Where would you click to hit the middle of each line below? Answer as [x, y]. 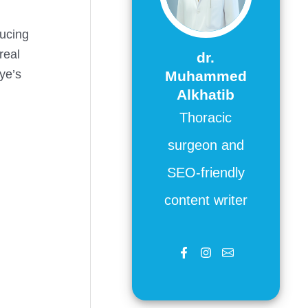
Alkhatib [206, 94]
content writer [206, 200]
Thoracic [206, 117]
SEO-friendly [206, 172]
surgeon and [206, 145]
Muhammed [206, 76]
